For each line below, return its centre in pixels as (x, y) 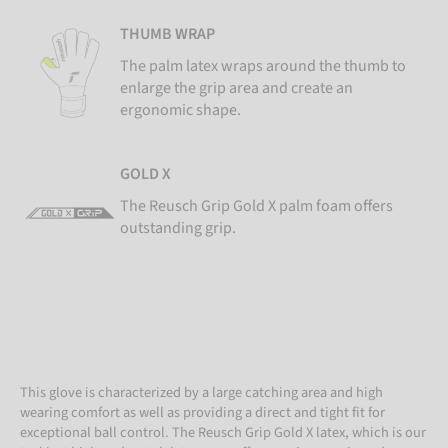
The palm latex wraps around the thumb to (263, 65)
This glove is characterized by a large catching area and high (201, 392)
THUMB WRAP (167, 33)
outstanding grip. (178, 227)
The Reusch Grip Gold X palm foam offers (256, 205)
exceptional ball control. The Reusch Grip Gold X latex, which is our (223, 432)
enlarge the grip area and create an (236, 87)
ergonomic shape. (180, 109)
